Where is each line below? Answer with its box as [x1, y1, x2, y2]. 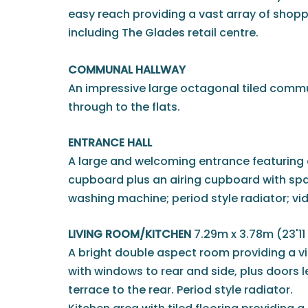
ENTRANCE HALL [68, 134, 152, 151]
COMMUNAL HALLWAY [68, 61, 186, 78]
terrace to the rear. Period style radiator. [68, 281, 293, 298]
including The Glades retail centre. [68, 24, 258, 41]
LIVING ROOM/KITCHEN [68, 225, 191, 242]
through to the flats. [68, 98, 180, 115]
